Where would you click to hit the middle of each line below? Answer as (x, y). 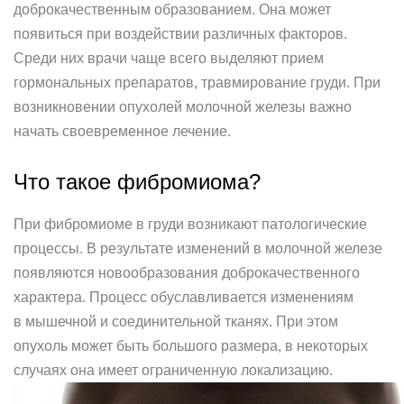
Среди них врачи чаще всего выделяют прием (169, 58)
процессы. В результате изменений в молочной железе (198, 248)
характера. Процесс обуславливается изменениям (184, 297)
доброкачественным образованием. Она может (172, 9)
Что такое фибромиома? (137, 182)
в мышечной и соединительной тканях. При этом (176, 321)
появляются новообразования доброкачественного (187, 273)
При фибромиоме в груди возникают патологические (190, 224)
